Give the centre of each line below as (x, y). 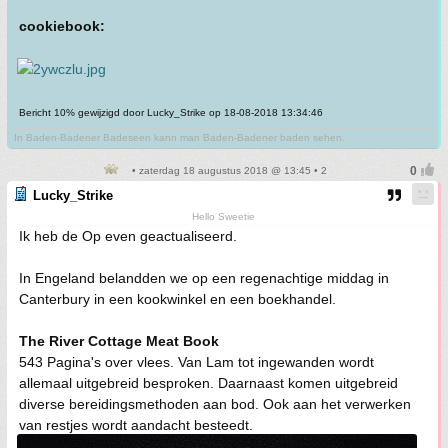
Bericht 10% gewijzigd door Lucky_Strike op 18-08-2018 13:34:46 (171, 112)
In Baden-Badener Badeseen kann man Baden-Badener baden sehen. (179, 137)
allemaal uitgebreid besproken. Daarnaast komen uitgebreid (208, 383)
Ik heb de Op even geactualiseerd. (128, 236)
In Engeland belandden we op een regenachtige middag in (204, 278)
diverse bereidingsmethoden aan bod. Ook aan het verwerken (215, 404)
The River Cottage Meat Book (119, 341)
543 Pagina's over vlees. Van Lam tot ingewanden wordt (196, 362)
